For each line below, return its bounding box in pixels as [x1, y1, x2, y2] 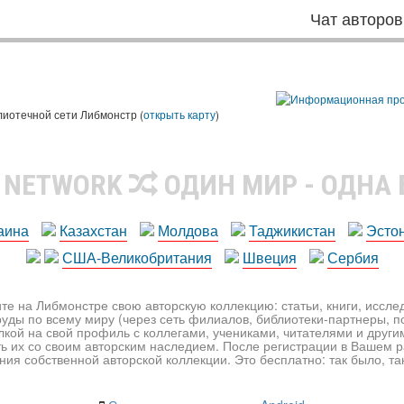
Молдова [158, 220, 218, 241]
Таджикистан [249, 220, 335, 241]
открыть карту [143, 106, 216, 122]
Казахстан [60, 220, 127, 241]
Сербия [326, 247, 379, 268]
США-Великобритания [61, 247, 212, 268]
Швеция [242, 247, 297, 268]
